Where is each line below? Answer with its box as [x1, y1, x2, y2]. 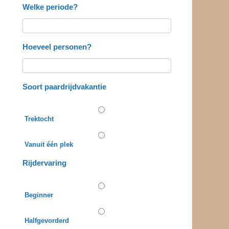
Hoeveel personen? [22, 42, 91, 51]
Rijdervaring [22, 158, 66, 168]
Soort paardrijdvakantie [22, 82, 106, 91]
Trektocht [24, 115, 54, 123]
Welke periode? [22, 3, 78, 11]
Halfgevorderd [24, 217, 69, 225]
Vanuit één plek [24, 141, 73, 149]
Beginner [24, 191, 53, 199]
